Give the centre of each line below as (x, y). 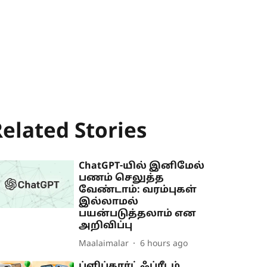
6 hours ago (164, 244)
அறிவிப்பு (106, 226)
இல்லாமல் (109, 202)
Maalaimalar (104, 244)
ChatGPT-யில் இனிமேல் (142, 166)
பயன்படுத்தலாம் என (138, 214)
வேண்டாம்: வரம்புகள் (138, 190)
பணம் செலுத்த (122, 178)
